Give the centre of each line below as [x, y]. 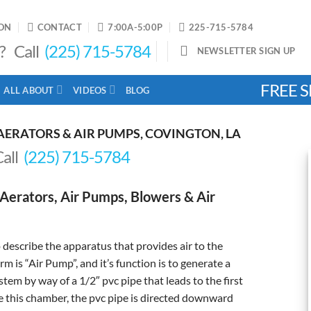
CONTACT [59, 27]
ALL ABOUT [29, 90]
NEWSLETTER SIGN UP [246, 51]
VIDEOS [90, 90]
